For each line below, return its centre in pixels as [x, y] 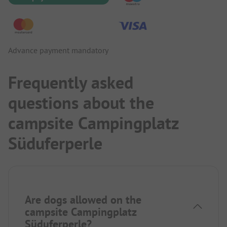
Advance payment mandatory [58, 50]
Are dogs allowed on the [83, 200]
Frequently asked [71, 83]
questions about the [81, 103]
